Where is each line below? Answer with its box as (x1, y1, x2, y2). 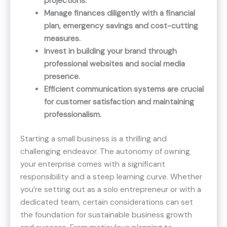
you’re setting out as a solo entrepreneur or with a (20, 184, 201, 195)
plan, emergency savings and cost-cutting (44, 20, 198, 31)
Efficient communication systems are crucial (44, 84, 204, 94)
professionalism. (44, 109, 101, 120)
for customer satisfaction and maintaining (44, 96, 194, 107)
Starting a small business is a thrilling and (20, 134, 167, 144)
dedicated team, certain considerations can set (20, 197, 193, 208)
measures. (44, 33, 81, 44)
